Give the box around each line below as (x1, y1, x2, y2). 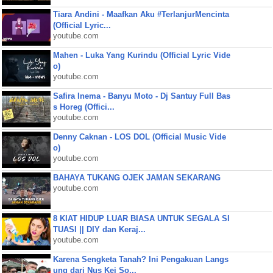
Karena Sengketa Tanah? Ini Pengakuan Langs (52, 255, 229, 264)
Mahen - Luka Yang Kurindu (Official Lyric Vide (52, 51, 230, 60)
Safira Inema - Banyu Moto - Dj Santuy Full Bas (52, 91, 230, 101)
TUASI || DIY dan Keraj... (52, 225, 146, 234)
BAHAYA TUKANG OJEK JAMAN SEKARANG (52, 173, 221, 182)
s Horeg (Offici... (52, 102, 115, 112)
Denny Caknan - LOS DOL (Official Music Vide (52, 132, 226, 141)
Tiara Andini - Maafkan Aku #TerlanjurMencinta (52, 10, 229, 19)
